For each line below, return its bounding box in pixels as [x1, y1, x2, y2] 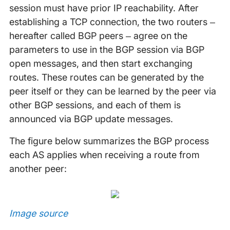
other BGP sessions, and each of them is [9, 100, 181, 110]
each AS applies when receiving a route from [9, 149, 200, 160]
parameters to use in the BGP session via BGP [9, 44, 204, 55]
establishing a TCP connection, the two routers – [9, 16, 215, 27]
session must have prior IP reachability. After [9, 3, 199, 13]
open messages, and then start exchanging [9, 58, 193, 69]
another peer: [9, 163, 67, 174]
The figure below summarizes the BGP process [9, 136, 209, 146]
